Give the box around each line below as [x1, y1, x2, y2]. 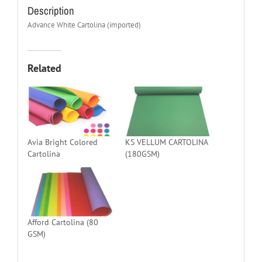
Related [27, 61, 61, 75]
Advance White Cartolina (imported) [27, 19, 141, 30]
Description [27, 3, 74, 18]
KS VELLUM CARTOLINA [125, 136, 208, 147]
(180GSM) [125, 148, 160, 159]
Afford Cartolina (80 [27, 216, 98, 227]
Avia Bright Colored [27, 136, 98, 147]
